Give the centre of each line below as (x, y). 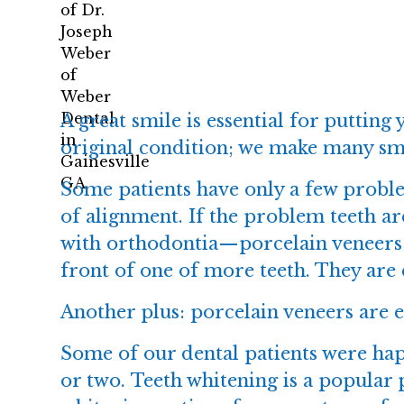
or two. (96, 381)
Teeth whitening (205, 381)
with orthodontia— (150, 243)
